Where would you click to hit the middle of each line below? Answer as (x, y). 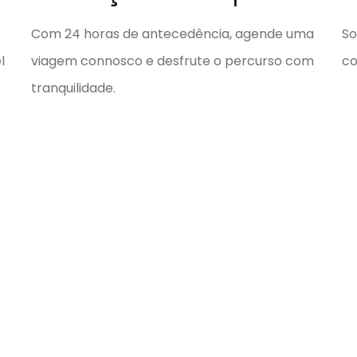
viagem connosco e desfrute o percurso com (172, 61)
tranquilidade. (73, 88)
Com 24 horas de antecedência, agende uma (172, 33)
